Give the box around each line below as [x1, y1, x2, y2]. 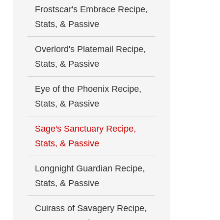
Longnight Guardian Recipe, [35, 164, 145, 173]
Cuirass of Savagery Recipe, [35, 203, 147, 213]
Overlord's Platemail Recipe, [35, 44, 146, 54]
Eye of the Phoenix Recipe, [35, 84, 141, 94]
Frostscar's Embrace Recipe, [35, 4, 148, 14]
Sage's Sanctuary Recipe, [35, 124, 136, 134]
